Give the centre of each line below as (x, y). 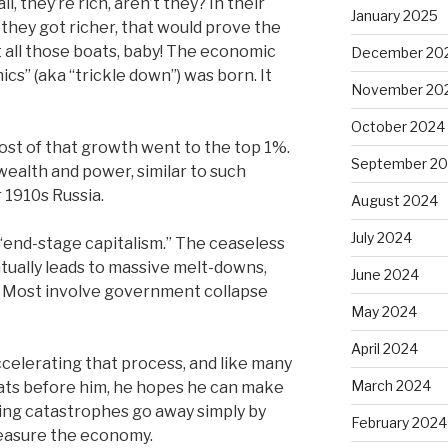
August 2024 (394, 201)
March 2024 (390, 386)
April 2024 (384, 349)
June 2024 (384, 275)
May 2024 (383, 312)
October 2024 (397, 127)
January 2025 (394, 16)
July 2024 (381, 238)
